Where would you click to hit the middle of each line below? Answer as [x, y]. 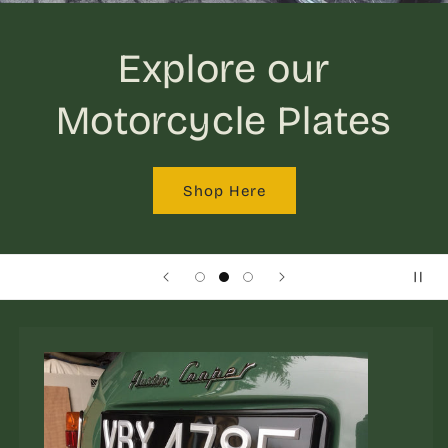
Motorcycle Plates [224, 121]
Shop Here [224, 190]
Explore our [224, 69]
